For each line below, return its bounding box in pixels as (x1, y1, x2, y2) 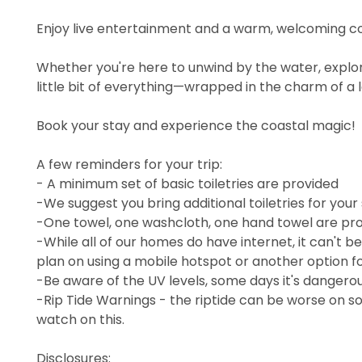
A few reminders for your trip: (36, 154, 222, 174)
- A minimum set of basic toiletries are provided (36, 174, 339, 193)
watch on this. (36, 309, 124, 329)
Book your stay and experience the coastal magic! (36, 116, 356, 135)
